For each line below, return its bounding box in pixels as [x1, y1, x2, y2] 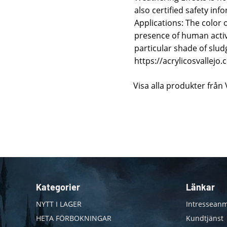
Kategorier [35, 181, 80, 193]
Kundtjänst [185, 213, 223, 223]
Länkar [185, 181, 215, 193]
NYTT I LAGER [35, 199, 82, 209]
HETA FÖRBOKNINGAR [35, 213, 111, 223]
